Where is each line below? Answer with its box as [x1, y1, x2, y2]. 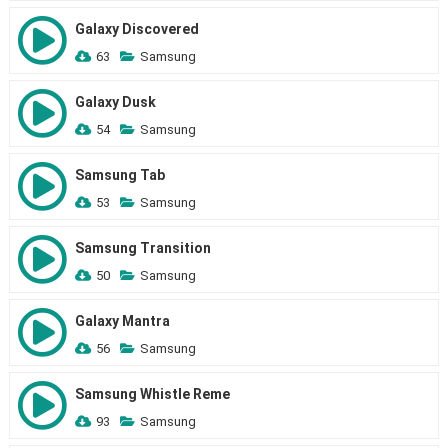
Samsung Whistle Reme [74, 386, 230, 402]
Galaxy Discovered [74, 21, 199, 37]
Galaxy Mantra [74, 313, 170, 329]
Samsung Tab [74, 167, 165, 183]
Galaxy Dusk [74, 94, 156, 110]
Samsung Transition [74, 240, 211, 256]
